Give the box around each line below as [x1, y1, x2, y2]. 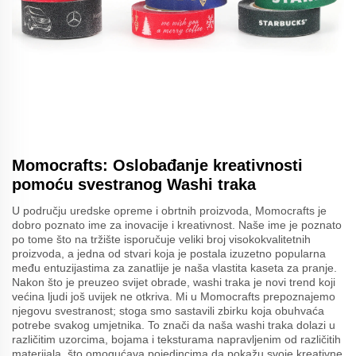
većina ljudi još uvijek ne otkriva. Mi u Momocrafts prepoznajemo [12, 290, 335, 304]
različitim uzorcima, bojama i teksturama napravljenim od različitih [12, 333, 341, 346]
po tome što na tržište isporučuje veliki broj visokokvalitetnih [12, 233, 311, 246]
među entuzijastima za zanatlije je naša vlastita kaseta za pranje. [12, 261, 337, 275]
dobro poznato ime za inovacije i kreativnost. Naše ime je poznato [12, 219, 342, 232]
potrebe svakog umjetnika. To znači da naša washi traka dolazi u [12, 319, 335, 332]
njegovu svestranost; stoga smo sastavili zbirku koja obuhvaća [12, 304, 324, 318]
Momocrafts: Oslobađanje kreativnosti [12, 157, 303, 175]
